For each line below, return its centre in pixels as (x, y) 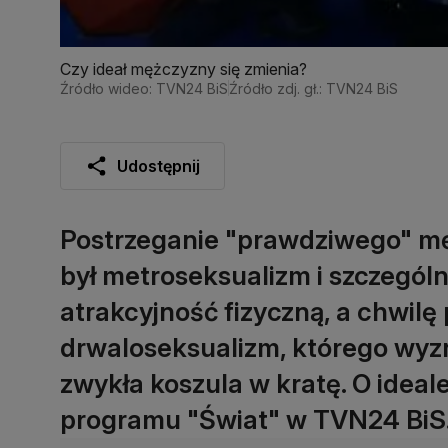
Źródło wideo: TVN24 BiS (144, 88)
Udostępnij (158, 165)
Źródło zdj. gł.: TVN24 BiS (313, 88)
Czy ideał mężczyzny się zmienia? (183, 68)
